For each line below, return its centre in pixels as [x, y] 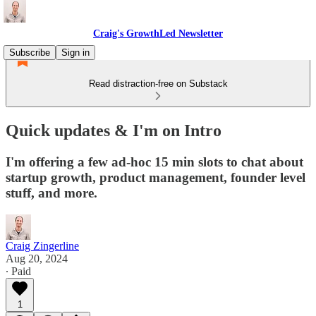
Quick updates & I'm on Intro [114, 130]
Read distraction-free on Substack [158, 84]
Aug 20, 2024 [37, 258]
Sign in [75, 53]
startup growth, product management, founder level [156, 177]
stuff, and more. [51, 193]
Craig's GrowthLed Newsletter [158, 34]
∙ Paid [18, 271]
